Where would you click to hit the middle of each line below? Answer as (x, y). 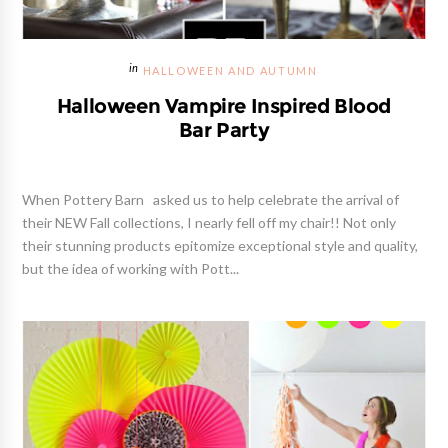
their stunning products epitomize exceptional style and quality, (220, 245)
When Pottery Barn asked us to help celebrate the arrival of (211, 199)
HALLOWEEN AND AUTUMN (230, 71)
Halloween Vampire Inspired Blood (224, 105)
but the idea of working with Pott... (131, 268)
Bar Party (224, 129)
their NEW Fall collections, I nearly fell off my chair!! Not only (209, 222)
